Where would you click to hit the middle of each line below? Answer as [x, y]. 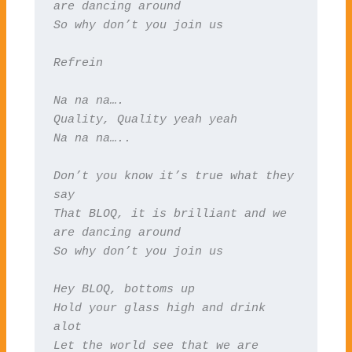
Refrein [78, 62]
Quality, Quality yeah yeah [145, 119]
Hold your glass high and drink [159, 308]
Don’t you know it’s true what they [173, 176]
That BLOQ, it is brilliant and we [170, 213]
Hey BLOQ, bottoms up [124, 289]
